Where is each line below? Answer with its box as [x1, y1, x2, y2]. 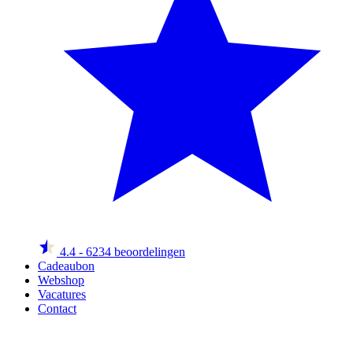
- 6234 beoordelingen [79, 245, 185, 258]
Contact [38, 302, 76, 315]
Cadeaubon [38, 259, 95, 273]
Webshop [38, 273, 84, 287]
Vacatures [38, 288, 86, 301]
